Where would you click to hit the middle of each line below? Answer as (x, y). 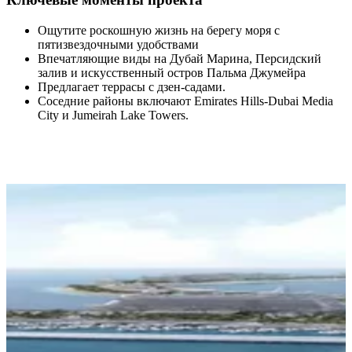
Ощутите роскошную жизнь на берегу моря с (159, 31)
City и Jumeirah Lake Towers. (113, 115)
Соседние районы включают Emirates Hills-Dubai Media (185, 101)
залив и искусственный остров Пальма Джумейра (172, 73)
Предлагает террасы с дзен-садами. (132, 87)
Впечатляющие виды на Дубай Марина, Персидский (180, 59)
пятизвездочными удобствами (118, 45)
